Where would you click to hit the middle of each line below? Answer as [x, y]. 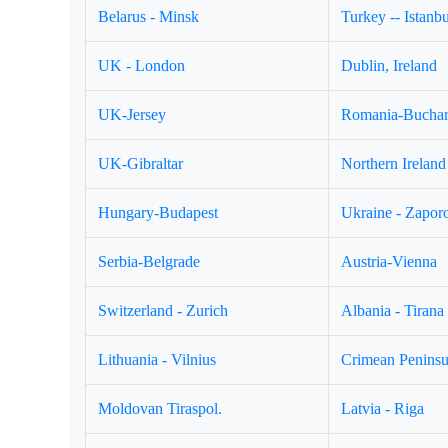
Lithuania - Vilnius [157, 359]
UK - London [142, 65]
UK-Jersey [132, 114]
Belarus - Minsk [149, 16]
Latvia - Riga [383, 408]
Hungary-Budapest [158, 212]
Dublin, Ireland [389, 65]
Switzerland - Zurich [163, 310]
